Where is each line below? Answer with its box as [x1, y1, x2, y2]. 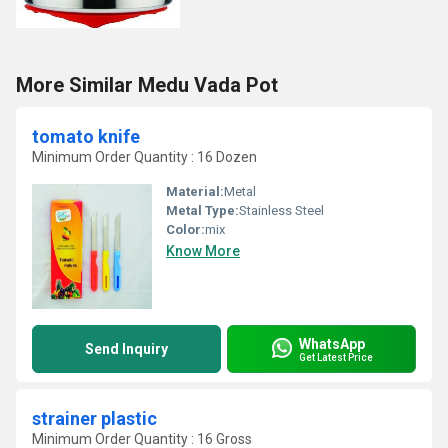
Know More [166, 243, 240, 259]
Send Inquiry [85, 341, 168, 357]
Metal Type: [166, 203, 239, 218]
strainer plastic [32, 408, 157, 429]
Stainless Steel [239, 203, 324, 218]
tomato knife [32, 126, 140, 147]
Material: [166, 184, 224, 199]
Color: [166, 222, 205, 237]
